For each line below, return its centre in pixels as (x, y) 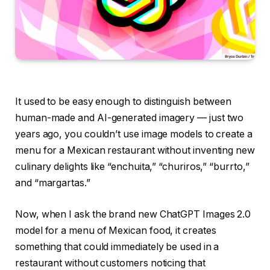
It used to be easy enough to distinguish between (124, 102)
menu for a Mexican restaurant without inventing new (135, 151)
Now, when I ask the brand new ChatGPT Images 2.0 (133, 214)
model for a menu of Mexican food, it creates (116, 230)
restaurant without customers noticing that (110, 263)
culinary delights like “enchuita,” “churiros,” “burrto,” (132, 167)
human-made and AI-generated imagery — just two (130, 118)
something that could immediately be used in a (117, 246)
